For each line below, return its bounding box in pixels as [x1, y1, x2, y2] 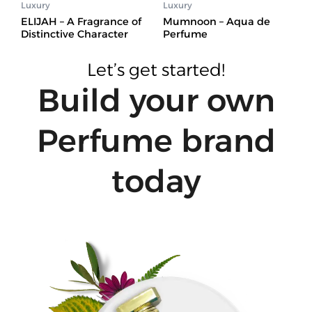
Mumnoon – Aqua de [163, 15, 270, 28]
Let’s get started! [87, 59, 225, 81]
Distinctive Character [21, 27, 128, 40]
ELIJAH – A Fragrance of [21, 15, 141, 28]
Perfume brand [36, 121, 276, 160]
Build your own [37, 81, 275, 120]
